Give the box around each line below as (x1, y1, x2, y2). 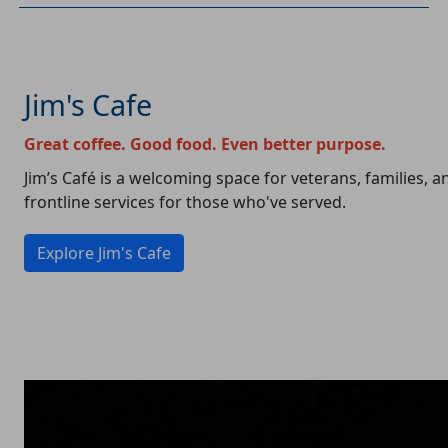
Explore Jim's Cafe (37, 242, 171, 264)
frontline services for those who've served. (24, 191, 346, 213)
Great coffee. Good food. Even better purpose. (24, 133, 386, 155)
